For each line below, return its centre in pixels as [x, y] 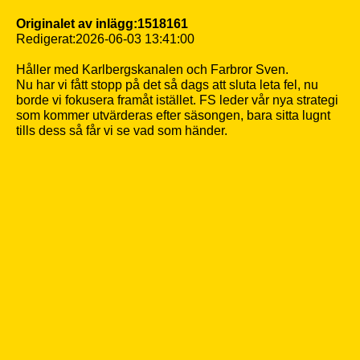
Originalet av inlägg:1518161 [102, 24]
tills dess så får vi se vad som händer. [122, 131]
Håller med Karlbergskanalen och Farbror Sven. [152, 70]
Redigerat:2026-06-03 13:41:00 [105, 39]
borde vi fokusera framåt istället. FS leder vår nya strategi [177, 100]
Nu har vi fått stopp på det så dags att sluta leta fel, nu [167, 85]
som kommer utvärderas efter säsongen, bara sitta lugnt [173, 115]
